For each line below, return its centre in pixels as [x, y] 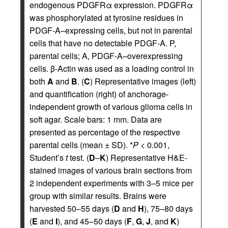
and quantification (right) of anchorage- [99, 94]
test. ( [78, 158]
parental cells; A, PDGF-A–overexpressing [106, 56]
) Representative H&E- [147, 158]
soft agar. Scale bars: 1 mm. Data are [96, 119]
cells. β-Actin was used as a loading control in [112, 68]
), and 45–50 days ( [92, 221]
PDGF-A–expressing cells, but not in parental [111, 30]
